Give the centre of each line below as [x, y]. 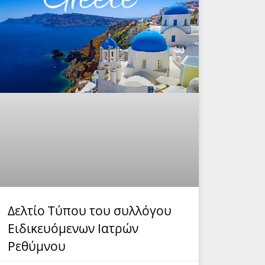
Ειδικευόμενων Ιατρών [73, 228]
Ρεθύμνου [36, 246]
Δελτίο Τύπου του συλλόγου [89, 210]
